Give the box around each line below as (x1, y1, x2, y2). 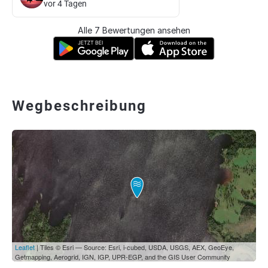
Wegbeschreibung (12, 98, 147, 114)
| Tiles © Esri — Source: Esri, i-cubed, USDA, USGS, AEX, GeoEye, (35, 242, 234, 252)
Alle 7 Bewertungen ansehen (78, 25, 190, 35)
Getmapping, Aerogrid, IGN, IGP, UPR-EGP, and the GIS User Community (15, 252, 230, 261)
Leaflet (15, 242, 35, 252)
